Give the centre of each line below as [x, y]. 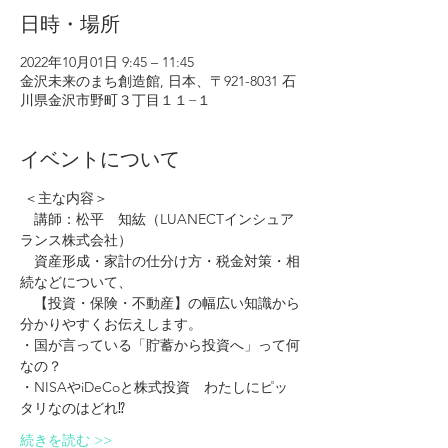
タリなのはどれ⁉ [72, 408]
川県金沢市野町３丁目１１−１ [115, 100]
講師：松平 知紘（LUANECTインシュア [157, 219]
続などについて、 [76, 282]
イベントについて [100, 159]
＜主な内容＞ [64, 198]
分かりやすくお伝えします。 [111, 324]
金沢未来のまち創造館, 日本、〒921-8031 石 [158, 81]
